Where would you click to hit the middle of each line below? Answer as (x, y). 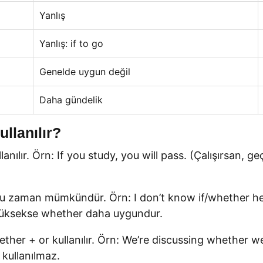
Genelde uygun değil (85, 72)
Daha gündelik (71, 100)
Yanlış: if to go (71, 43)
